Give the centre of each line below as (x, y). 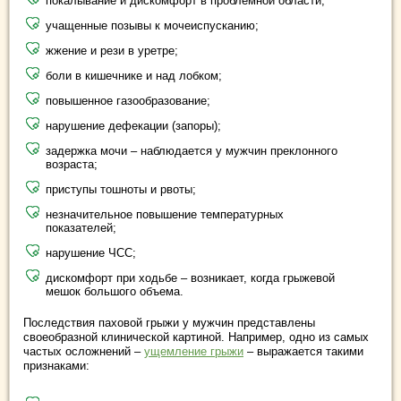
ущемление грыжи (194, 351)
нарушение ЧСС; (91, 252)
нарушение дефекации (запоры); (133, 125)
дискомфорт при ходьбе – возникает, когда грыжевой (190, 277)
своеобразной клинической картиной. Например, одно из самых (196, 337)
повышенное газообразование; (128, 100)
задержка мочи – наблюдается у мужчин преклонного (192, 150)
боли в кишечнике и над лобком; (134, 75)
